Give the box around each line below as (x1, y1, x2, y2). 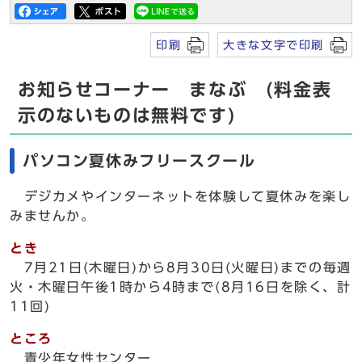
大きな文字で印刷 (223, 39, 324, 51)
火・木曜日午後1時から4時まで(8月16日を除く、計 (10, 280, 351, 293)
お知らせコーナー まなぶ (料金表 (18, 81, 332, 99)
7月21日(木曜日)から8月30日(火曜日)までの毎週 (10, 261, 351, 274)
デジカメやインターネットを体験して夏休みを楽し (10, 190, 351, 203)
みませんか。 (10, 209, 95, 222)
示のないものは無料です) (18, 107, 237, 124)
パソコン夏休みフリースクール (23, 153, 256, 168)
